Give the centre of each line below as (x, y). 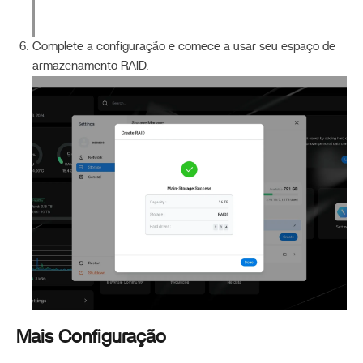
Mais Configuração (91, 337)
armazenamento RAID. (91, 66)
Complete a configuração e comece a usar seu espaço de (184, 46)
